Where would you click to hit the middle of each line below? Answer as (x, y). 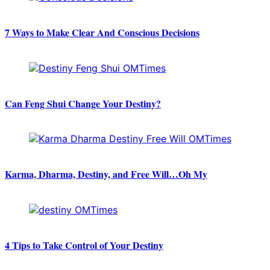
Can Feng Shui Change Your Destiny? (83, 103)
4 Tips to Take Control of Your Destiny (84, 245)
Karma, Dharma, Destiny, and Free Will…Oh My (106, 174)
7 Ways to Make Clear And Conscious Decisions (102, 33)
